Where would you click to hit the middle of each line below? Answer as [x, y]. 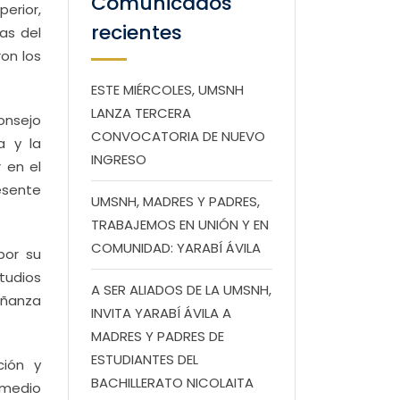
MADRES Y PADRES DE [158, 336]
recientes [137, 33]
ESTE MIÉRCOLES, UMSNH [167, 90]
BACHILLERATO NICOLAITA [172, 383]
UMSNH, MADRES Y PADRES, [175, 201]
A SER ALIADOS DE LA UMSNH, [181, 290]
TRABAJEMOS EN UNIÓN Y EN [180, 225]
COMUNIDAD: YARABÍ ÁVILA [176, 248]
